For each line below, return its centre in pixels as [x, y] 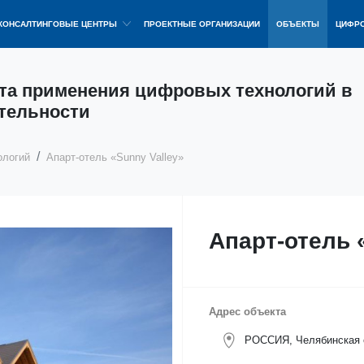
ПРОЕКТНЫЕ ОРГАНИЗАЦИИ [202, 24]
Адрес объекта [247, 312]
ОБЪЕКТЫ [298, 24]
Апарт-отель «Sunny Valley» [115, 157]
